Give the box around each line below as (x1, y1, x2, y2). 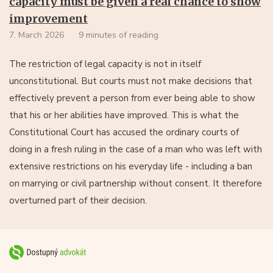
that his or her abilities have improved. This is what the (9, 109, 239, 121)
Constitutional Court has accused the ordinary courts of (9, 126, 239, 138)
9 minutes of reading (79, 29, 158, 41)
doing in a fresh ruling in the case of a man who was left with (9, 143, 262, 155)
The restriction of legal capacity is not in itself (9, 58, 201, 70)
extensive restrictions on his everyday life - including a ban (9, 160, 252, 172)
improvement (9, 12, 88, 26)
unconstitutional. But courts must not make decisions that (9, 75, 252, 87)
